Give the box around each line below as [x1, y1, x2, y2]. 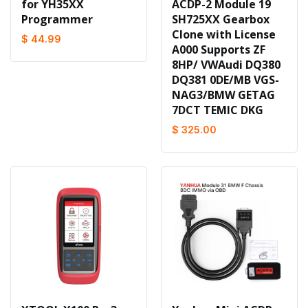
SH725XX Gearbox [172, 12, 269, 27]
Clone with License [172, 27, 276, 42]
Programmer [21, 12, 93, 27]
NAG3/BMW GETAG [172, 87, 275, 102]
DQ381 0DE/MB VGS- [172, 72, 279, 87]
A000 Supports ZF [172, 42, 265, 57]
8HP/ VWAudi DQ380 [172, 57, 280, 72]
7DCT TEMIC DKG [172, 102, 263, 118]
